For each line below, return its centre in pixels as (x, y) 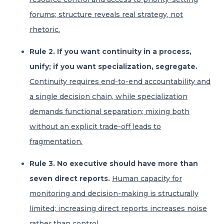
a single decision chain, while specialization (108, 96)
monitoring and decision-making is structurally (114, 193)
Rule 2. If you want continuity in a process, (110, 51)
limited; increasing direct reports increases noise (118, 208)
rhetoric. (45, 29)
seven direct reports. (71, 178)
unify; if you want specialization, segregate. (113, 66)
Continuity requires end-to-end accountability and (120, 81)
